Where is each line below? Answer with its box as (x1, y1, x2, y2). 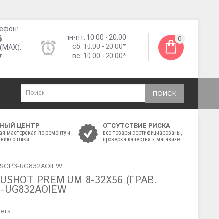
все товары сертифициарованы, (103, 130, 182, 136)
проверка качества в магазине (103, 136, 180, 143)
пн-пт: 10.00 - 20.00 (66, 33, 126, 41)
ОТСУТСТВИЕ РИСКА (103, 122, 170, 129)
